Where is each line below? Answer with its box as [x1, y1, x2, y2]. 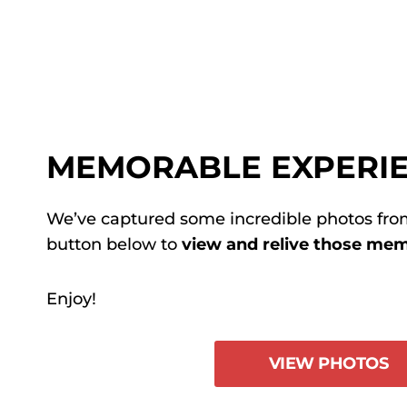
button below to [46, 234, 182, 254]
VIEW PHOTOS [268, 353, 389, 373]
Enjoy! [46, 289, 96, 309]
